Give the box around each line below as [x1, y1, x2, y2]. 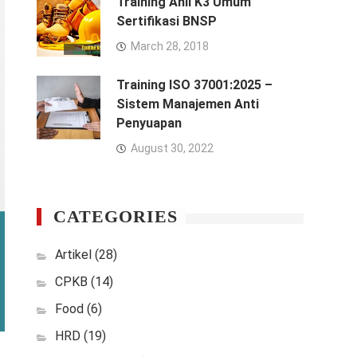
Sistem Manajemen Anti [116, 96, 259, 112]
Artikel [55, 247, 92, 262]
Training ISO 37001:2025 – [116, 77, 273, 92]
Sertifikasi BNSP [116, 14, 217, 29]
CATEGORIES [53, 206, 178, 226]
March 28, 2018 [131, 40, 209, 53]
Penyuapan [116, 116, 182, 131]
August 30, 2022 [131, 142, 214, 155]
